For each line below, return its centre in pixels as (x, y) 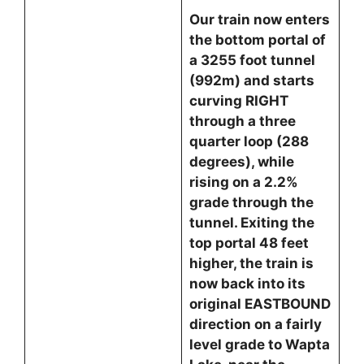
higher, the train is (251, 263)
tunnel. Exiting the (251, 223)
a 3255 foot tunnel (252, 60)
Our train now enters (259, 19)
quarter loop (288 (249, 141)
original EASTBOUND (260, 304)
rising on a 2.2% (243, 182)
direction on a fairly (255, 324)
